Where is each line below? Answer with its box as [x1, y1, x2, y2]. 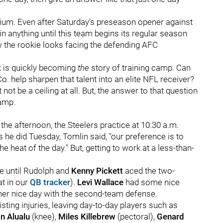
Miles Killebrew [58, 212, 115, 222]
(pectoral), [115, 212, 157, 222]
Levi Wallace [77, 177, 123, 187]
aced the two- [125, 166, 175, 176]
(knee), [30, 212, 58, 222]
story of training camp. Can [89, 63, 191, 73]
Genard [157, 212, 184, 222]
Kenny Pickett [71, 166, 125, 176]
